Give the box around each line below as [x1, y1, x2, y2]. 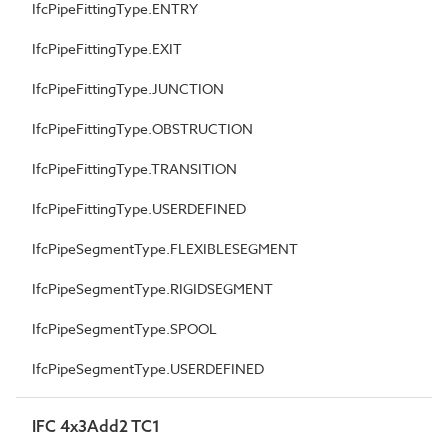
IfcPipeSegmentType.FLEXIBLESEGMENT [32, 238, 298, 258]
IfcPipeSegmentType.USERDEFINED [32, 358, 264, 378]
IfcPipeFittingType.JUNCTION [32, 78, 224, 98]
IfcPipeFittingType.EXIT [32, 38, 182, 58]
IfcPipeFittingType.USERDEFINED [32, 198, 246, 218]
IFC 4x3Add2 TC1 [32, 415, 160, 436]
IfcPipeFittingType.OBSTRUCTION [32, 118, 253, 138]
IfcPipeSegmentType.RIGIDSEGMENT [32, 278, 273, 298]
